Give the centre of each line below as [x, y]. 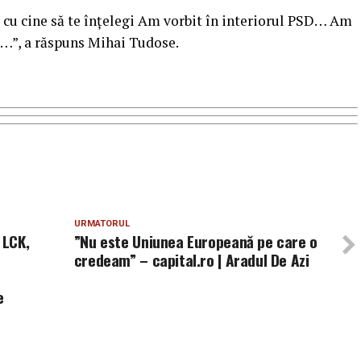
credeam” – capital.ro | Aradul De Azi [191, 260]
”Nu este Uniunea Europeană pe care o [195, 241]
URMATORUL [102, 224]
